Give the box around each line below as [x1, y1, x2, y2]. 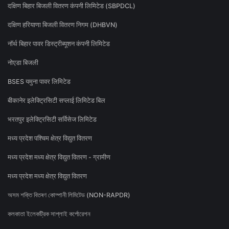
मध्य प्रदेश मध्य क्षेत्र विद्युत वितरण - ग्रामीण [8, 153, 110, 162]
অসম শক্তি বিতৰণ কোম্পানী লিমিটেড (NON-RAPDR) [8, 191, 130, 199]
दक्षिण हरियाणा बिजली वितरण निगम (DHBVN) [8, 21, 118, 29]
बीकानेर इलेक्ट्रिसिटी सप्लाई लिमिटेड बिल [8, 97, 105, 105]
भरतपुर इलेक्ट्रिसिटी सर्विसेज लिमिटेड [8, 116, 97, 124]
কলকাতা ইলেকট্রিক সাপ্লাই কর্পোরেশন [8, 210, 90, 218]
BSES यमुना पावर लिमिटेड [8, 78, 71, 86]
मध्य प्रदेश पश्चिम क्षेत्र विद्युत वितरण [8, 134, 92, 143]
